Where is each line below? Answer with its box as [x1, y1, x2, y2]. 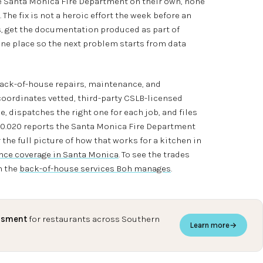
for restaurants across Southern [27, 213, 160, 224]
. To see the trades [119, 149, 190, 160]
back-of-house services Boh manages [19, 163, 171, 174]
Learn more [190, 221, 230, 230]
